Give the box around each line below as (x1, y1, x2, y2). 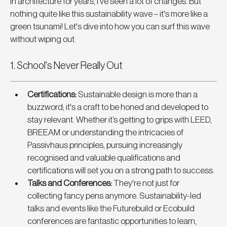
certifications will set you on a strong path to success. (27, 166, 214, 175)
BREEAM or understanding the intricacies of (27, 128, 185, 137)
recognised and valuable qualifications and (27, 154, 182, 163)
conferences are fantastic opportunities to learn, (27, 217, 198, 226)
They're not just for (112, 179, 181, 188)
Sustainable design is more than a (78, 90, 199, 99)
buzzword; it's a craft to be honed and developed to (27, 103, 210, 112)
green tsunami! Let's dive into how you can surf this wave (10, 22, 211, 31)
